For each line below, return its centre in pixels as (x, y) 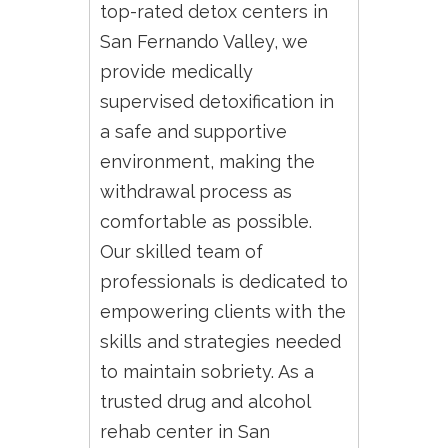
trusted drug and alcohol (205, 401)
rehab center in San (185, 431)
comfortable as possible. (206, 221)
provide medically (176, 71)
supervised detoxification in (217, 101)
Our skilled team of (181, 251)
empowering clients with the (223, 311)
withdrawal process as (196, 191)
